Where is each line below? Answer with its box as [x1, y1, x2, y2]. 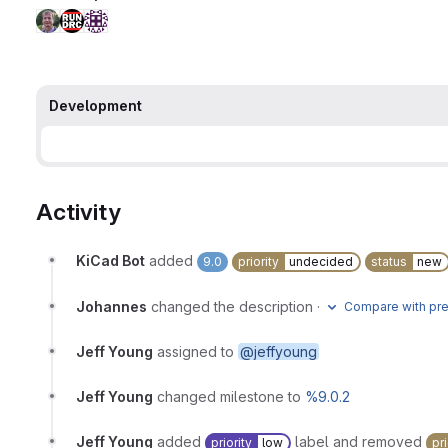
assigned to [157, 343, 238, 361]
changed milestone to [157, 388, 305, 406]
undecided [289, 254, 353, 270]
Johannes [76, 298, 147, 316]
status [371, 254, 407, 270]
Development [49, 97, 142, 115]
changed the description [151, 298, 313, 316]
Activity [36, 198, 121, 227]
